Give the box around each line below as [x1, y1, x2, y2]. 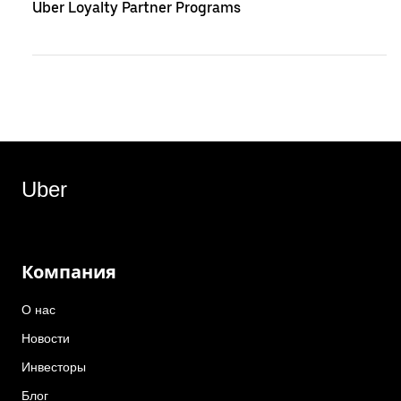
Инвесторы [21, 360, 86, 374]
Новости [21, 331, 70, 346]
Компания [21, 261, 116, 283]
